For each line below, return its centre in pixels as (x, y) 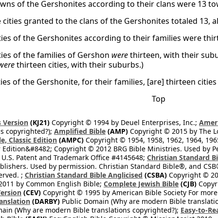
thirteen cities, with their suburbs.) (79, 65)
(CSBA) (155, 175)
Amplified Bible (80, 131)
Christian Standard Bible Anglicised (84, 175)
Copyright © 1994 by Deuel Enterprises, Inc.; (124, 122)
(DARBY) (45, 201)
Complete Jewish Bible (141, 184)
